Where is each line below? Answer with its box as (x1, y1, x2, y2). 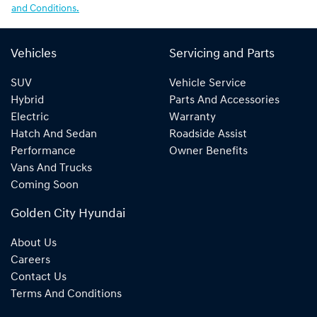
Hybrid (11, 94, 44, 106)
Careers (11, 254, 50, 266)
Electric (11, 111, 49, 123)
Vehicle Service (169, 77, 246, 89)
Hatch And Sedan (11, 128, 97, 140)
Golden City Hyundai (11, 207, 125, 220)
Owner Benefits (169, 145, 248, 157)
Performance (11, 145, 76, 157)
